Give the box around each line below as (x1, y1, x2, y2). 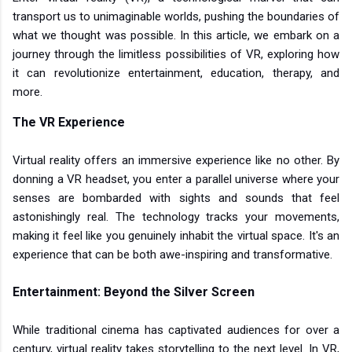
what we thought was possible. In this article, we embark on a (13, 27, 339, 42)
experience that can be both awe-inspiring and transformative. (13, 247, 332, 262)
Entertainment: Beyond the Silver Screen (13, 284, 255, 299)
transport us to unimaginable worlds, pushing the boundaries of (13, 9, 339, 24)
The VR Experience (13, 114, 125, 130)
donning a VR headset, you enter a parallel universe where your (13, 171, 339, 186)
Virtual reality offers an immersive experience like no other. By (13, 152, 339, 167)
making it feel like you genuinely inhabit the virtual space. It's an (13, 228, 339, 243)
